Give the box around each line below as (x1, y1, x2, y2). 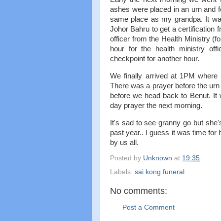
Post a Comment (122, 203, 175, 211)
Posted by (110, 154, 143, 162)
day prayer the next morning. (110, 101, 202, 110)
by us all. (110, 138, 139, 147)
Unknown (143, 154, 172, 162)
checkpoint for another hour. (110, 54, 199, 63)
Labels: (110, 168, 135, 176)
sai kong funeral (135, 168, 184, 176)
